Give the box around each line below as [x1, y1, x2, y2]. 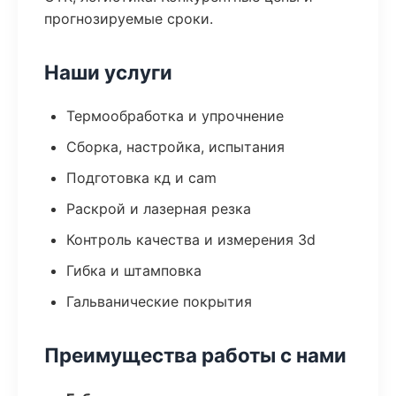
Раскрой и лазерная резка [66, 200, 251, 217]
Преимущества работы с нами [44, 343, 346, 367]
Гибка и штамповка [66, 262, 202, 279]
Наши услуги [44, 60, 172, 84]
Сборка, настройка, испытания [66, 138, 285, 156]
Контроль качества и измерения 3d [66, 231, 316, 248]
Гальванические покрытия [66, 293, 252, 310]
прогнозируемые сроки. [44, 10, 213, 27]
